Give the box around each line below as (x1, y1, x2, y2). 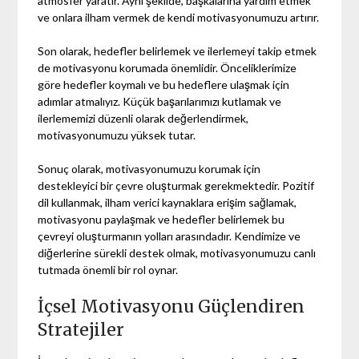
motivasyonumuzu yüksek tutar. (38, 127, 196, 142)
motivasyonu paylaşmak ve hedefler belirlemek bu (38, 212, 285, 226)
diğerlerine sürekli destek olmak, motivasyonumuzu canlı (38, 245, 317, 260)
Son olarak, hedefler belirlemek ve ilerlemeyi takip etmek (38, 43, 317, 58)
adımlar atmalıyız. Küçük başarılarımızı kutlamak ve (38, 94, 282, 108)
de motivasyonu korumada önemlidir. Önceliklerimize (38, 60, 297, 75)
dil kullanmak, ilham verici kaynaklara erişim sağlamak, (38, 195, 297, 209)
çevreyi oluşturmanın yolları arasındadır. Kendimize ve (38, 228, 301, 243)
